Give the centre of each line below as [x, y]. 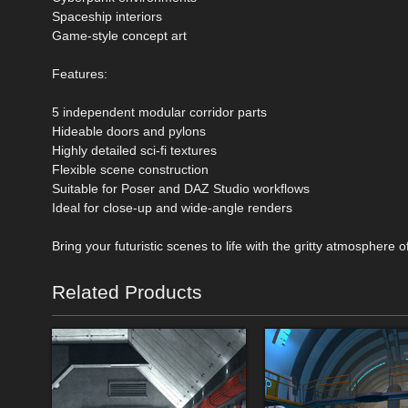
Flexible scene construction [130, 170]
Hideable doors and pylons [129, 132]
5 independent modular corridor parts [159, 112]
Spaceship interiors [107, 17]
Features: [80, 74]
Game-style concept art [119, 36]
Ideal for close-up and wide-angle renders [172, 208]
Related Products [127, 292]
